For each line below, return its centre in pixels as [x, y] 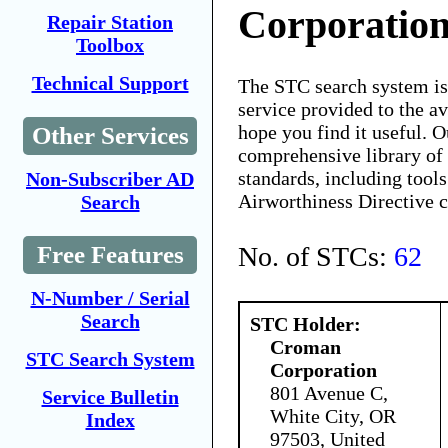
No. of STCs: [316, 256]
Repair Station [110, 22]
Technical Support [110, 83]
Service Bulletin [110, 397]
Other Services [110, 135]
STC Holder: [305, 323]
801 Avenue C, [329, 392]
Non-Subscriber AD [110, 179]
